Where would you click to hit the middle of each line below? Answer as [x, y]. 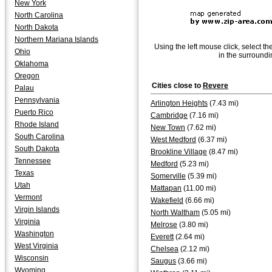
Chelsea [165, 249]
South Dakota [37, 149]
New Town [168, 127]
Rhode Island [37, 124]
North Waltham [175, 212]
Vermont [28, 197]
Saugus [163, 261]
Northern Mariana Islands [56, 39]
